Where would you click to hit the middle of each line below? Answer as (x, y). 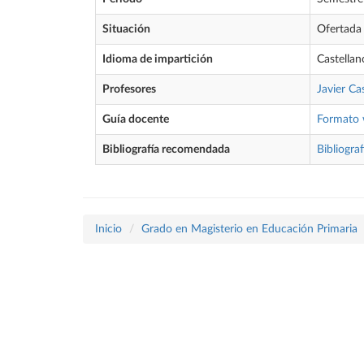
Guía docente (136, 119)
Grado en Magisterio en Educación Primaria (249, 229)
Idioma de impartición (158, 59)
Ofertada (339, 29)
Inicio (108, 229)
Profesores (129, 89)
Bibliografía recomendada (166, 149)
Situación (126, 29)
